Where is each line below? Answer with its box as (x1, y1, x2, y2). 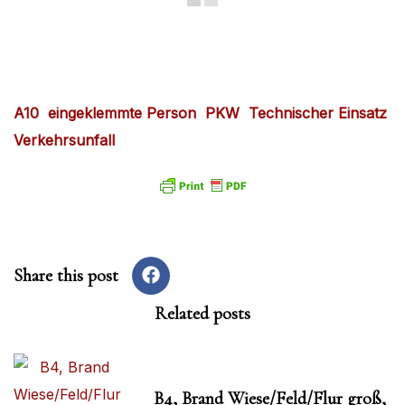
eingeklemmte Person (48, 104, 196, 123)
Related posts (155, 302, 250, 325)
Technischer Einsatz (249, 104, 387, 123)
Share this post (14, 264, 118, 287)
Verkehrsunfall (14, 131, 115, 150)
